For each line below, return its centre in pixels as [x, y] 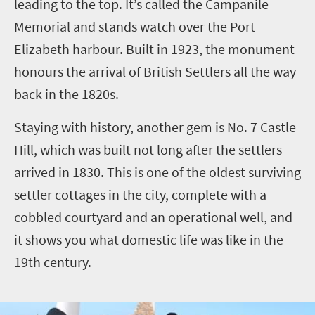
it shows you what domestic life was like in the [149, 239]
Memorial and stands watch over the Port [135, 26]
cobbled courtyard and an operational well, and [153, 217]
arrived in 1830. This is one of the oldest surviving [157, 172]
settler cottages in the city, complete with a [140, 194]
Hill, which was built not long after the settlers [148, 149]
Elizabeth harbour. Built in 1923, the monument [154, 49]
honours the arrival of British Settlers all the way [155, 71]
